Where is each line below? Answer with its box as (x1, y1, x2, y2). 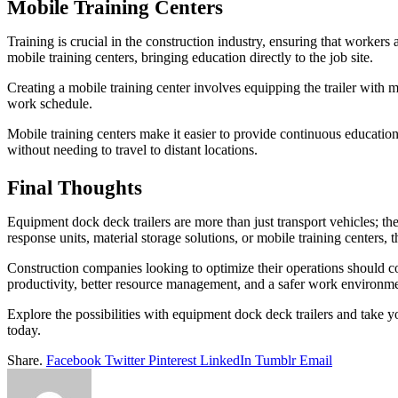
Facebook (46, 353, 101, 369)
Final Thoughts (7, 177, 142, 200)
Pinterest (148, 353, 196, 369)
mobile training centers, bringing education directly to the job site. (7, 50, 373, 66)
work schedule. (7, 96, 92, 112)
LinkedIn (200, 353, 251, 369)
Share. (7, 353, 43, 369)
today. (7, 322, 41, 338)
